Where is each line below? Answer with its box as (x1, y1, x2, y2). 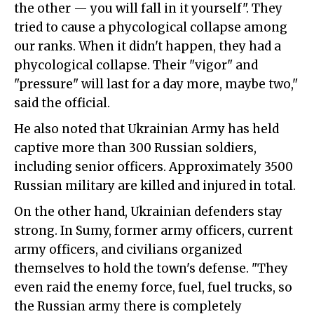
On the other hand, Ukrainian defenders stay (14, 204, 282, 220)
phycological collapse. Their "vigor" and (14, 57, 258, 74)
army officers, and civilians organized (14, 242, 242, 258)
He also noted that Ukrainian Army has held (14, 121, 279, 137)
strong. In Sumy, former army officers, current (14, 223, 293, 239)
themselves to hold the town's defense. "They (14, 261, 288, 277)
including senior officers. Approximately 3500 (14, 159, 293, 175)
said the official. (14, 95, 110, 111)
